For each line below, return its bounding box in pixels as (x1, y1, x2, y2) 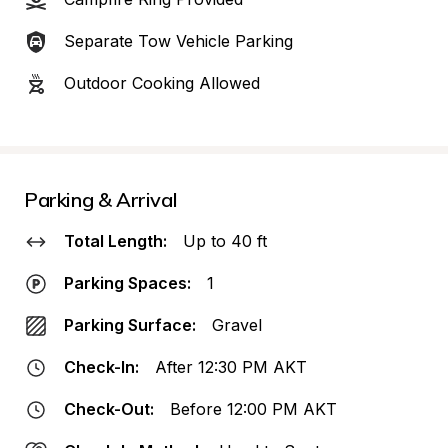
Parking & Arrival (24, 187, 178, 212)
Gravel (212, 315, 262, 335)
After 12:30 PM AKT (155, 357, 307, 377)
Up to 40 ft (183, 231, 267, 251)
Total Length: (64, 231, 167, 251)
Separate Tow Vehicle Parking (64, 31, 293, 51)
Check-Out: (64, 399, 154, 419)
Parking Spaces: (64, 273, 191, 293)
